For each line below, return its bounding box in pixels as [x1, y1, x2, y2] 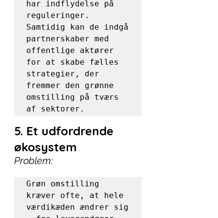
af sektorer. [26, 104, 85, 113]
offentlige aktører [26, 46, 114, 55]
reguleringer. [26, 11, 90, 20]
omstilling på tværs [26, 92, 119, 102]
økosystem [14, 140, 77, 154]
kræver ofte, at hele [26, 191, 124, 200]
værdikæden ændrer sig [26, 202, 128, 212]
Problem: [14, 155, 53, 166]
